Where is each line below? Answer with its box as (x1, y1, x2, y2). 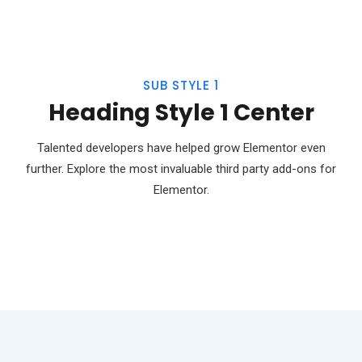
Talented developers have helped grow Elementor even (36, 141, 326, 156)
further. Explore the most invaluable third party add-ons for (26, 162, 336, 177)
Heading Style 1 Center (48, 97, 314, 129)
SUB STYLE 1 (143, 77, 219, 95)
